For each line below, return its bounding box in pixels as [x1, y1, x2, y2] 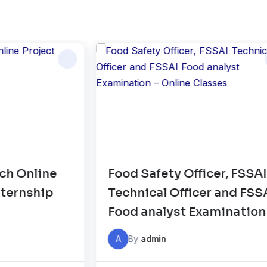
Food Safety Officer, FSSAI [48, 166, 206, 181]
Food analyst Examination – [48, 204, 215, 219]
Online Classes [48, 223, 138, 238]
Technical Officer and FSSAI [48, 185, 215, 200]
